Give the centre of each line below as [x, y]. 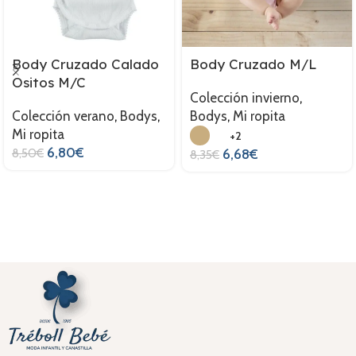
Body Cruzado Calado [85, 64]
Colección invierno [245, 98]
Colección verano [63, 116]
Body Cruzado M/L [253, 64]
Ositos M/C [49, 83]
